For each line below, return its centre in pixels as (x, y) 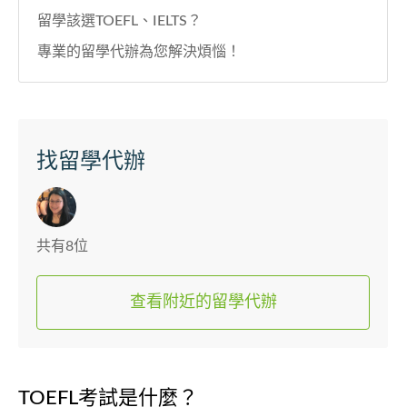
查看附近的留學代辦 (203, 303)
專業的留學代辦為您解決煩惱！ (139, 52)
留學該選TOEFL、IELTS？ (119, 21)
